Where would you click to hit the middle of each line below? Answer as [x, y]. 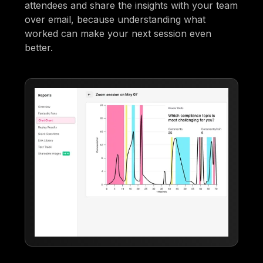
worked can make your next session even [118, 33]
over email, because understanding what [115, 19]
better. [39, 47]
